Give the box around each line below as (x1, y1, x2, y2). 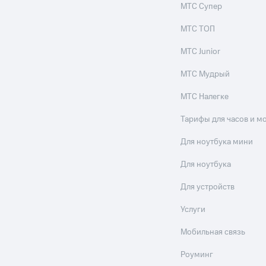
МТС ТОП (180, 23, 216, 35)
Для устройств (180, 181, 235, 193)
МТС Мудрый (180, 68, 230, 80)
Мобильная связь (180, 226, 246, 238)
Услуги (180, 204, 206, 216)
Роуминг (180, 249, 214, 261)
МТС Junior (180, 46, 221, 58)
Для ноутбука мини (180, 136, 254, 148)
